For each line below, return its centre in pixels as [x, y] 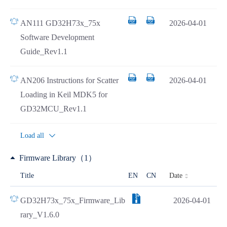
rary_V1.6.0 [40, 215]
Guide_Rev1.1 [44, 51]
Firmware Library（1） [58, 158]
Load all [32, 136]
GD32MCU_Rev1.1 [53, 109]
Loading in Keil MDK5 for [64, 94]
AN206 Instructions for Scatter [69, 80]
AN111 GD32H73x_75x [60, 23]
